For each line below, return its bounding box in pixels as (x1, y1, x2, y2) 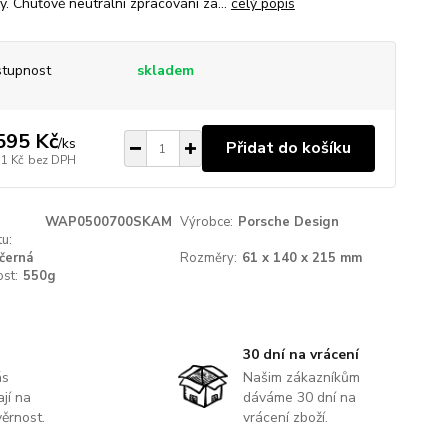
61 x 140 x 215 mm (242, 249, 363, 267)
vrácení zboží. (242, 408, 328, 427)
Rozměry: (180, 249, 238, 267)
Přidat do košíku (225, 137, 351, 159)
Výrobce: (180, 213, 234, 231)
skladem (136, 61, 194, 80)
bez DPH (27, 151, 76, 168)
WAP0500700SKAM (44, 213, 172, 231)
